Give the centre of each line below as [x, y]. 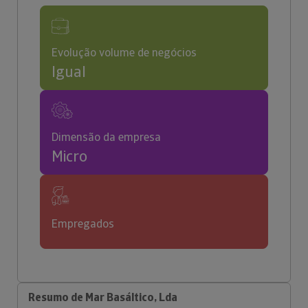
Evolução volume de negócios [124, 53]
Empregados [83, 224]
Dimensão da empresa [106, 137]
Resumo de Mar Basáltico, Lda [103, 297]
